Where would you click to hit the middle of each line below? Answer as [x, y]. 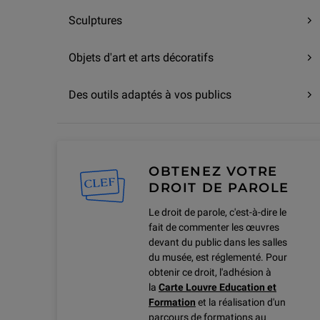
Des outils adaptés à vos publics [150, 95]
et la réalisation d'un [241, 302]
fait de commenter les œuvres [214, 227]
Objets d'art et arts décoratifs [141, 58]
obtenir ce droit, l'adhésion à [210, 272]
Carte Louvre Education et [217, 287]
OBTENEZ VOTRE [213, 172]
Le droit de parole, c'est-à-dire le [217, 212]
